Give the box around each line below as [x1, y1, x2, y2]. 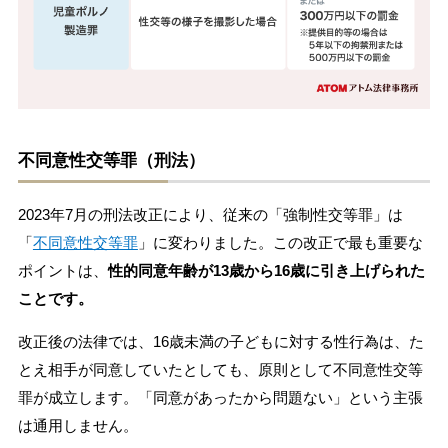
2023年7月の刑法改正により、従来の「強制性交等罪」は [17, 205, 403, 223]
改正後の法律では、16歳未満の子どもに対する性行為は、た [17, 332, 424, 350]
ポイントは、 [17, 261, 108, 279]
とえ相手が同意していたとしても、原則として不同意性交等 [17, 360, 423, 378]
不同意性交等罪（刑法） [17, 150, 205, 170]
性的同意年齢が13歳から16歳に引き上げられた [107, 261, 425, 279]
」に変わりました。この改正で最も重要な [137, 233, 423, 251]
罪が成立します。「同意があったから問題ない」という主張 [17, 388, 423, 406]
